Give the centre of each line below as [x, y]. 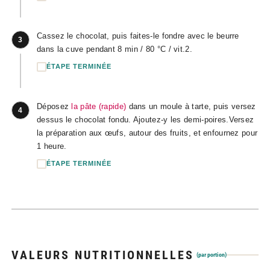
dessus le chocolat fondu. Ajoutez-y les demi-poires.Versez [146, 119]
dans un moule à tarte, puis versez [191, 106]
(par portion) [212, 255]
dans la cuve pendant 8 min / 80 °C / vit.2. [115, 49]
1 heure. [52, 146]
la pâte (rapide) [99, 106]
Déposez [54, 106]
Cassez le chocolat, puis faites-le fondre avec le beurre [138, 36]
